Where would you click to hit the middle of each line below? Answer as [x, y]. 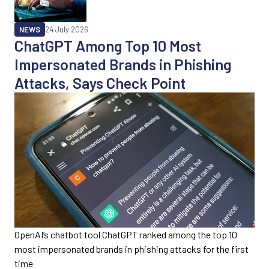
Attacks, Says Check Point [100, 83]
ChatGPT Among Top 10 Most [108, 46]
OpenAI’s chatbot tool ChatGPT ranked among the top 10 [126, 235]
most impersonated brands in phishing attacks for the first [131, 249]
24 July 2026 [67, 30]
